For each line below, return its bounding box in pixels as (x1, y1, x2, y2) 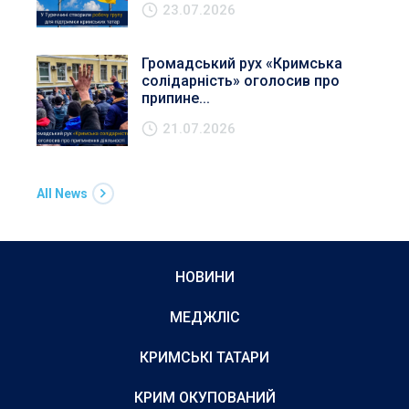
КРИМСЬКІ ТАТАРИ (140, 349, 269, 367)
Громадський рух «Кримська (142, 55, 342, 73)
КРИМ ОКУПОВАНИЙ (133, 389, 276, 407)
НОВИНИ (174, 268, 235, 287)
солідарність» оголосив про (142, 72, 340, 90)
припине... (142, 89, 210, 108)
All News (37, 186, 88, 202)
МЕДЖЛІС (169, 309, 240, 327)
